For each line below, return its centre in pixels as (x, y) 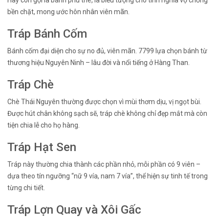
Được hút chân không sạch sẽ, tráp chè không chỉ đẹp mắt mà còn (107, 114)
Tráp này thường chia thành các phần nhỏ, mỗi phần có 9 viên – (104, 164)
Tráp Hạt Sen (42, 147)
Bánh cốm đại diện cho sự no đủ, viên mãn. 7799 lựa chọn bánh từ (107, 51)
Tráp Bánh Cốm (47, 34)
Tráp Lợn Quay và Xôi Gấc (74, 210)
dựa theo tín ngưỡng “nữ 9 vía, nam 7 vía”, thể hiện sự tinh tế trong (108, 176)
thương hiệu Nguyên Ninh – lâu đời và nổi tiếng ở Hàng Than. (99, 63)
